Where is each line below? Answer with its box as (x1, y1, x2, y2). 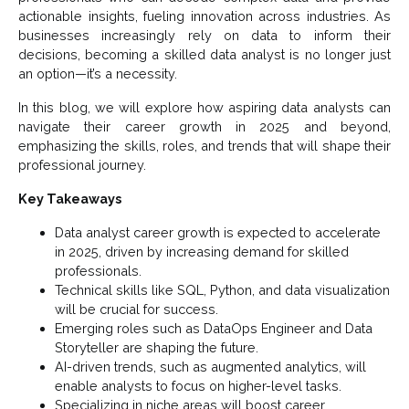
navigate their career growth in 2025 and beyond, (18, 119, 391, 135)
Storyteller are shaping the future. (55, 340, 258, 356)
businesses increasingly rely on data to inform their (18, 27, 391, 44)
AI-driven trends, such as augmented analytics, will (55, 359, 366, 375)
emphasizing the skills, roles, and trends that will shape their (18, 138, 391, 154)
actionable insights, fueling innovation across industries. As (18, 8, 391, 25)
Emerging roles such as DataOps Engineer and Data (55, 320, 372, 337)
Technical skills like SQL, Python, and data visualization (55, 282, 390, 299)
